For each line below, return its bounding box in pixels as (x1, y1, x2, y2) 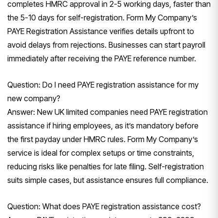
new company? (7, 93, 60, 103)
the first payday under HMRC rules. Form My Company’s (7, 134, 198, 144)
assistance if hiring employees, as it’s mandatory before (7, 120, 199, 130)
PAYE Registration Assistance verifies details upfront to (7, 26, 194, 36)
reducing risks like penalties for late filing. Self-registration (7, 161, 204, 171)
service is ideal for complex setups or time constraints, (7, 147, 194, 158)
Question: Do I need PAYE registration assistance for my (7, 79, 199, 90)
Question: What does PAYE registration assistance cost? (7, 201, 201, 211)
